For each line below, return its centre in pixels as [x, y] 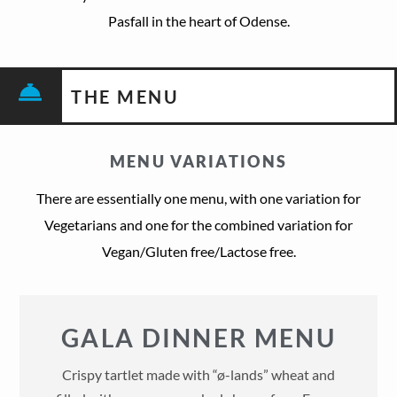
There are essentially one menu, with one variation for [198, 198]
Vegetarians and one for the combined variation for [198, 224]
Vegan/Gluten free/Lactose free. [198, 251]
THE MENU [125, 96]
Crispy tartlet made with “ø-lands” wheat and [198, 374]
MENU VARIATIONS [198, 161]
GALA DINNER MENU [198, 337]
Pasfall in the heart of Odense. [198, 21]
